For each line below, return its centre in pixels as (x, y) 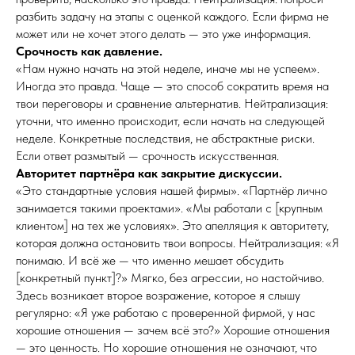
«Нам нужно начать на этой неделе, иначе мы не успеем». (168, 69)
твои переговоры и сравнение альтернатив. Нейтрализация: (172, 103)
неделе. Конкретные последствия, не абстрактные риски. (165, 138)
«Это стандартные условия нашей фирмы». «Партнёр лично (172, 191)
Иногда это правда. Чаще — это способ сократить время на (172, 86)
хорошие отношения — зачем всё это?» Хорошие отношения (173, 330)
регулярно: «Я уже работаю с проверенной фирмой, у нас (166, 313)
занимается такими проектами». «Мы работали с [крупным (169, 208)
